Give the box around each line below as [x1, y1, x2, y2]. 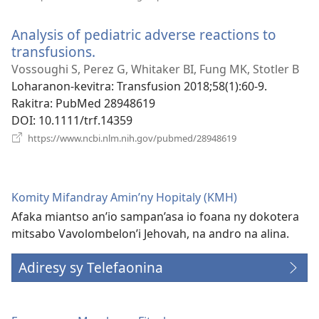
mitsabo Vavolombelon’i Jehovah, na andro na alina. [11, 225, 289, 241]
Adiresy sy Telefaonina [19, 257, 163, 277]
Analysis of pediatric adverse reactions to [11, 24, 276, 44]
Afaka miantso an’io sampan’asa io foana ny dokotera [11, 208, 299, 224]
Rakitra [11, 95, 50, 111]
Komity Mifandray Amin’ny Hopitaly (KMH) [11, 189, 237, 205]
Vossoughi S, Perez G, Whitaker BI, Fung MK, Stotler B [11, 61, 299, 77]
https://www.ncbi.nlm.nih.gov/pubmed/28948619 [26, 131, 236, 145]
